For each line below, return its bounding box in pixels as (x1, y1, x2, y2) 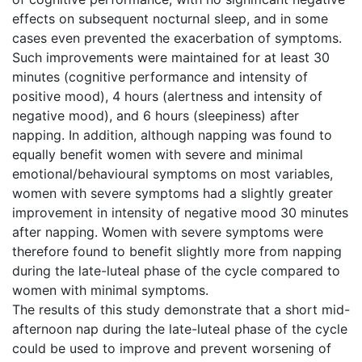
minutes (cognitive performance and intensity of (12, 68, 308, 85)
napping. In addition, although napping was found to (12, 126, 332, 143)
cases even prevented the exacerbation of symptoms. (12, 29, 342, 46)
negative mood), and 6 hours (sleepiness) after (12, 107, 299, 124)
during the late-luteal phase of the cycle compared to (12, 262, 340, 279)
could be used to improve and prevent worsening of (12, 339, 331, 356)
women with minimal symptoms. (12, 281, 208, 298)
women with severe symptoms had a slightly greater (12, 184, 333, 201)
